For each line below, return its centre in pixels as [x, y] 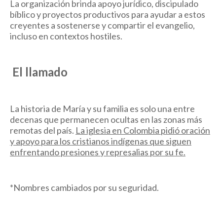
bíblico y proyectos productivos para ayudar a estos [108, 14]
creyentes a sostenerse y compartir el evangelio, [102, 25]
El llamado [40, 72]
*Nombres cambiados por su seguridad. [85, 187]
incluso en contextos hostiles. [66, 36]
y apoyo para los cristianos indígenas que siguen [101, 141]
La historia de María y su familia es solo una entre [102, 108]
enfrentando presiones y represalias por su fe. [98, 152]
